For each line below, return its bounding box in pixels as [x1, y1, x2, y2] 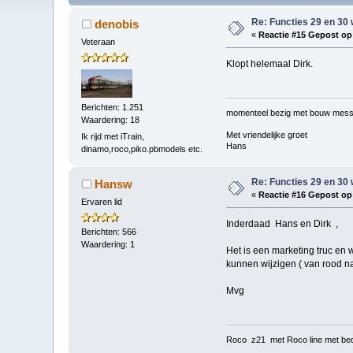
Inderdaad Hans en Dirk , [225, 218, 338, 230]
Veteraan [81, 37, 116, 47]
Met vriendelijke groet [225, 129, 307, 139]
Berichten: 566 [81, 226, 137, 236]
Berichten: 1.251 [81, 102, 144, 112]
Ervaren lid [81, 197, 123, 207]
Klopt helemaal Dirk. [225, 58, 313, 70]
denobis [94, 17, 139, 32]
